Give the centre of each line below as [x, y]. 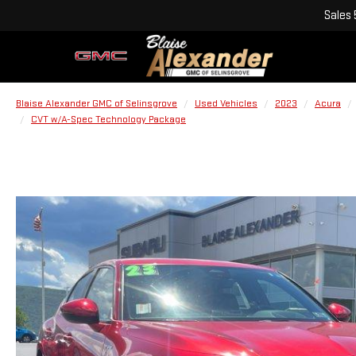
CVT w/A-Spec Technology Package [108, 119]
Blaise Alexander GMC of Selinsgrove [97, 103]
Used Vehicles [226, 103]
